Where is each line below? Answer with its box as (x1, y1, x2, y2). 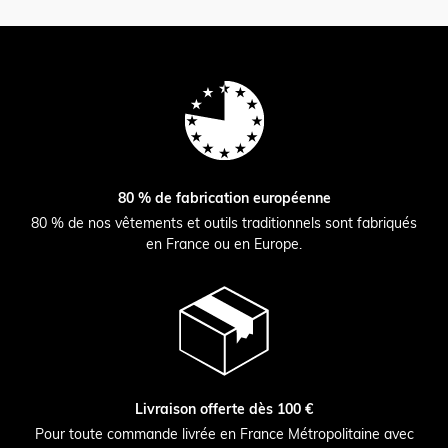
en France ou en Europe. (146, 235, 302, 254)
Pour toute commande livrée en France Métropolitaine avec (34, 425, 414, 444)
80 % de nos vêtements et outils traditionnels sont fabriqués (31, 214, 417, 233)
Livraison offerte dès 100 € (135, 400, 313, 419)
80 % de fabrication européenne (117, 189, 331, 208)
